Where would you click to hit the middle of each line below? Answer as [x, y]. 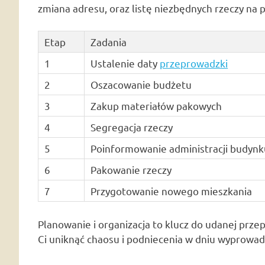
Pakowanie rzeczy [131, 169]
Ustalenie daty [125, 63]
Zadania [109, 41]
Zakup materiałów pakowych [156, 105]
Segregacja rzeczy [132, 127]
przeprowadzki [194, 63]
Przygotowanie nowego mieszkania [172, 190]
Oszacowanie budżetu [141, 84]
